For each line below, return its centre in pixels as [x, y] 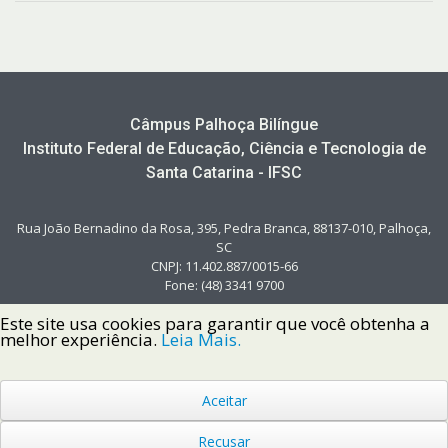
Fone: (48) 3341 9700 [224, 284]
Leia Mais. [201, 339]
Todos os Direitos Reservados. [224, 423]
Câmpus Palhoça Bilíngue [224, 124]
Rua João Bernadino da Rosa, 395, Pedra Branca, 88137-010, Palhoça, [224, 227]
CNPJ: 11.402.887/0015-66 [224, 265]
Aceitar [224, 400]
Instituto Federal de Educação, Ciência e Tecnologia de [224, 148]
